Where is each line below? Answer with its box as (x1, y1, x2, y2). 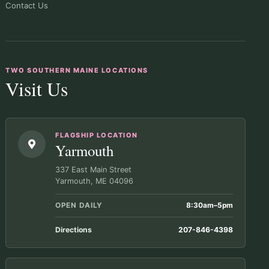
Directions (55, 225, 92, 235)
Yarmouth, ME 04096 (55, 176, 133, 186)
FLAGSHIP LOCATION (55, 130, 138, 139)
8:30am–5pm (186, 201, 233, 210)
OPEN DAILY (55, 201, 103, 210)
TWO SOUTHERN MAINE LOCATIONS (5, 65, 148, 74)
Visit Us (5, 75, 68, 101)
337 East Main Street (55, 165, 131, 174)
